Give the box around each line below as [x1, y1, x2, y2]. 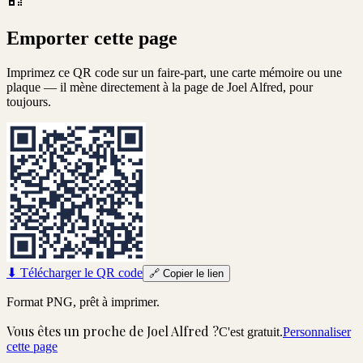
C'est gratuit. [219, 324, 283, 339]
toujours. [6, 94, 51, 109]
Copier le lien [160, 267, 224, 280]
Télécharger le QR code [17, 265, 143, 280]
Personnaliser [283, 324, 351, 339]
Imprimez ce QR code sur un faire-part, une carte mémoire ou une [6, 65, 342, 79]
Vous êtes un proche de [6, 322, 147, 340]
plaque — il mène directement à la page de [6, 79, 227, 94]
